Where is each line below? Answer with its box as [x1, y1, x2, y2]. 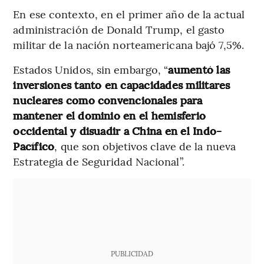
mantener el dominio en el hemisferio [13, 107, 206, 123]
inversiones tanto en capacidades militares [13, 77, 230, 92]
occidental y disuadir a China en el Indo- [13, 123, 222, 138]
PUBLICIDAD [110, 248, 153, 258]
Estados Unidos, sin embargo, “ [13, 61, 169, 77]
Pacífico [13, 138, 55, 153]
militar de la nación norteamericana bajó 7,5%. [13, 37, 244, 52]
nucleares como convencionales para [13, 92, 203, 107]
